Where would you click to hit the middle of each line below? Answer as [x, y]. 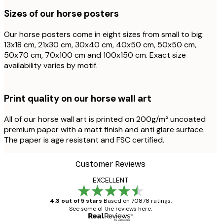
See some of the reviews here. [110, 208]
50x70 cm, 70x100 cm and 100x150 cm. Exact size [95, 55]
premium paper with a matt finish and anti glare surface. [104, 129]
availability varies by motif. [51, 66]
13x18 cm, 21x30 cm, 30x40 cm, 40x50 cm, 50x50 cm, [100, 45]
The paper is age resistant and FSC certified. [84, 140]
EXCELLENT [110, 180]
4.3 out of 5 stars [76, 201]
